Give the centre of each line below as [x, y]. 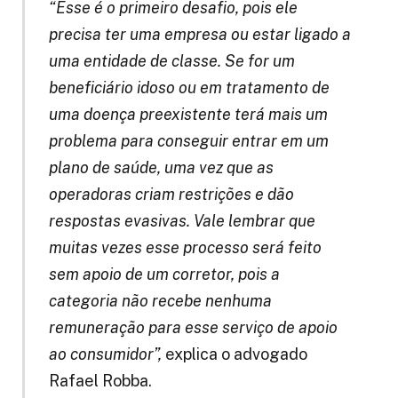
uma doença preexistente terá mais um [188, 115]
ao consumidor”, [105, 354]
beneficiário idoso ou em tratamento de [189, 88]
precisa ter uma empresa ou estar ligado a [199, 35]
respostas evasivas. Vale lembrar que [182, 221]
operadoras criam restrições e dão [171, 195]
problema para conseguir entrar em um [188, 141]
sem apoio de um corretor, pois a [164, 275]
